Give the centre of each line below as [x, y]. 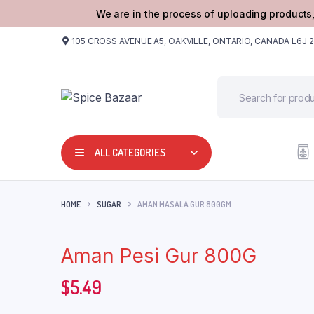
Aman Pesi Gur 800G [159, 256]
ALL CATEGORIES [130, 152]
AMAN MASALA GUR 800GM [184, 204]
